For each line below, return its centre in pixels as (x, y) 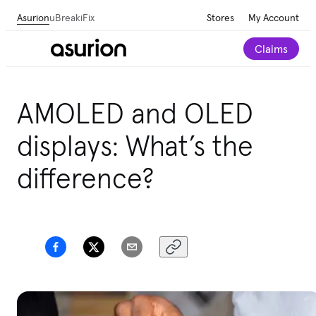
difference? (86, 178)
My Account (274, 17)
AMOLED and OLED (135, 113)
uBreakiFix (72, 17)
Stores (220, 17)
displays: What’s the (135, 146)
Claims (271, 49)
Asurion (33, 17)
